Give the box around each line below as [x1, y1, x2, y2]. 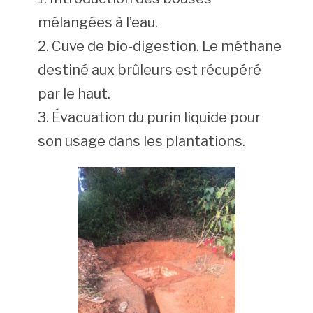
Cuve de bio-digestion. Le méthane [51, 37, 282, 54]
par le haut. [37, 85, 110, 102]
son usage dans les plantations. [37, 132, 245, 150]
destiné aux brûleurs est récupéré [37, 61, 261, 78]
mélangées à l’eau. [37, 13, 158, 31]
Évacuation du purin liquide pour [51, 108, 261, 126]
